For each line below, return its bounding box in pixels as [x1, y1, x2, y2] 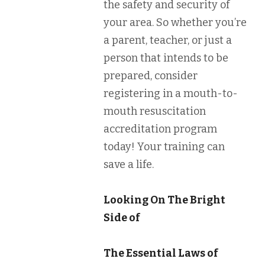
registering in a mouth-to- [104, 86, 238, 100]
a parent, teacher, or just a [104, 33, 232, 47]
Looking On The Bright [104, 193, 225, 206]
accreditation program [104, 122, 217, 135]
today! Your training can [104, 140, 225, 153]
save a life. [104, 157, 154, 171]
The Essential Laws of [104, 246, 218, 260]
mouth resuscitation [104, 104, 206, 118]
